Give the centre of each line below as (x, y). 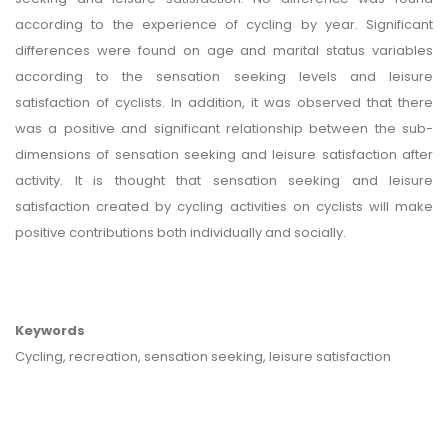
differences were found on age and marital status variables (224, 50)
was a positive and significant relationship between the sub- (224, 128)
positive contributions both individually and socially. (180, 232)
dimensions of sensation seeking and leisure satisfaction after (224, 154)
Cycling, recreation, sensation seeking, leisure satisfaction (203, 356)
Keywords (50, 330)
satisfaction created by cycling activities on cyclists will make (224, 206)
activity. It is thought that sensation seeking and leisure (224, 180)
